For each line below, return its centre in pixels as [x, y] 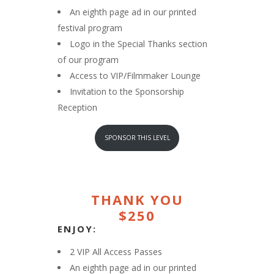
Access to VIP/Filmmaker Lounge [135, 75]
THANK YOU [137, 199]
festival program [90, 28]
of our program [88, 59]
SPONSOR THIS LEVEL [137, 138]
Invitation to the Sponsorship [127, 91]
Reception [77, 107]
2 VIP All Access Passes [116, 251]
